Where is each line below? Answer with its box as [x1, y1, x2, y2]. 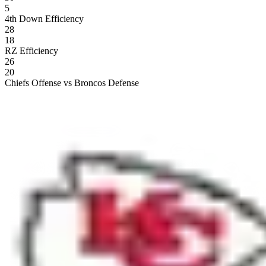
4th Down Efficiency [5, 13, 84, 24]
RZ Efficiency [5, 45, 58, 56]
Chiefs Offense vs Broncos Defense [5, 77, 139, 88]
